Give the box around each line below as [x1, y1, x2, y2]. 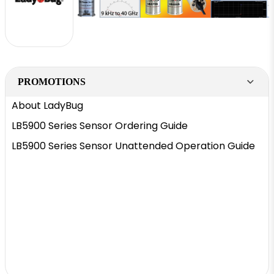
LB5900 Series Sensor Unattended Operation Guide [12, 139, 255, 153]
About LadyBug [12, 98, 83, 113]
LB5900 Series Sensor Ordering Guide [12, 119, 188, 133]
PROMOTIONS [18, 76, 86, 87]
